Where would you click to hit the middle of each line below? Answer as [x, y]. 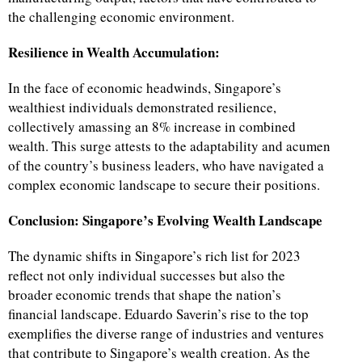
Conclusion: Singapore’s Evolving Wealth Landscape [165, 221]
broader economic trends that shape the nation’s [145, 295]
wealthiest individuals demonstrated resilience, [142, 107]
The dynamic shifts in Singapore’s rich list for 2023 [154, 256]
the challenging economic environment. [121, 17]
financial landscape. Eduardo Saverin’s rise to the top [158, 314]
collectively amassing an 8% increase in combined [152, 127]
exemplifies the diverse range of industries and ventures [166, 334]
